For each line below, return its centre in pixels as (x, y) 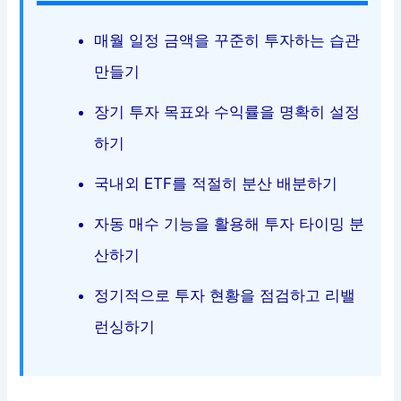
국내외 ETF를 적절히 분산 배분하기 (216, 183)
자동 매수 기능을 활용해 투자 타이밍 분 (230, 223)
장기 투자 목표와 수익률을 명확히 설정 (227, 111)
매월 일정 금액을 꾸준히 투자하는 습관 (227, 40)
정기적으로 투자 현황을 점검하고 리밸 (225, 295)
